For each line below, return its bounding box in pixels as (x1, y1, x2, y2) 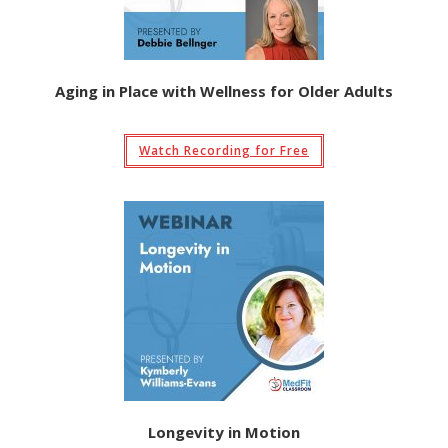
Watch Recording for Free (139, 142, 309, 159)
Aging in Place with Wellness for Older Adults (55, 81, 393, 101)
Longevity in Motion (148, 421, 300, 442)
